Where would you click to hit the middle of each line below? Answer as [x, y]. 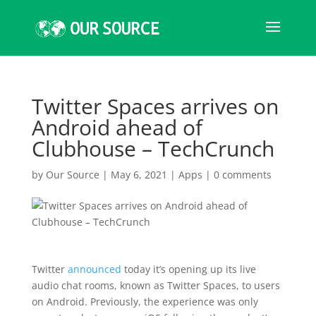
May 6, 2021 [139, 175]
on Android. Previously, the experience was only [145, 302]
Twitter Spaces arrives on [155, 106]
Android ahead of [117, 127]
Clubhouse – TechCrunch [153, 148]
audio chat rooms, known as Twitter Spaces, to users [156, 285]
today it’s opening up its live [188, 269]
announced [94, 269]
